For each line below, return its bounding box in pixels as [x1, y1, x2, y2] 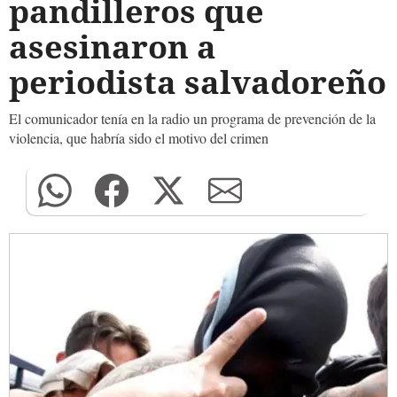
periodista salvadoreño [9, 60, 386, 104]
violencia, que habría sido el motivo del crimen [9, 128, 269, 147]
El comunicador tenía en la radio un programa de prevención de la [9, 109, 376, 128]
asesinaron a [9, 25, 216, 68]
